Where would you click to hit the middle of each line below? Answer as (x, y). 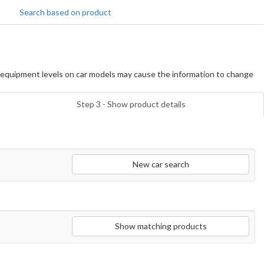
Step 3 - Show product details (131, 104)
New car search (161, 164)
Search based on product (65, 12)
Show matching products (161, 226)
